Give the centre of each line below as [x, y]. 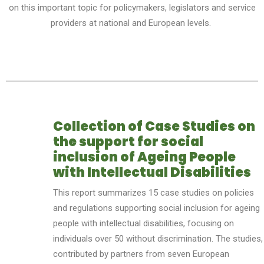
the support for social [128, 141]
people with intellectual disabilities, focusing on [143, 223]
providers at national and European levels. [131, 23]
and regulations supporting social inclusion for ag [148, 208]
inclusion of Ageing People [144, 157]
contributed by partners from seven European [141, 254]
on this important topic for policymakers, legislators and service [132, 7]
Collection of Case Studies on [154, 126]
